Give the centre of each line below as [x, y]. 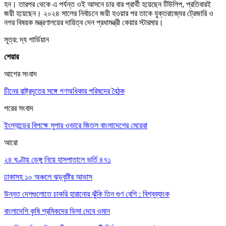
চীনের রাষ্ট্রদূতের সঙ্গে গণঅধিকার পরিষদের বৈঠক [64, 91]
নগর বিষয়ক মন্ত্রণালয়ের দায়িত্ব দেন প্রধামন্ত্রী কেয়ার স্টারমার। [84, 22]
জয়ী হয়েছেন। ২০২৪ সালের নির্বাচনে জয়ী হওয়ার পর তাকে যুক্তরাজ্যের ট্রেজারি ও [109, 13]
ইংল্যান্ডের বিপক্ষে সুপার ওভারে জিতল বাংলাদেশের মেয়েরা [76, 125]
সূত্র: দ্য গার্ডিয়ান [26, 39]
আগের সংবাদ [20, 74]
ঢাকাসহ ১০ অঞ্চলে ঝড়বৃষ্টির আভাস [48, 177]
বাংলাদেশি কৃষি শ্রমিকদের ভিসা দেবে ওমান [57, 211]
